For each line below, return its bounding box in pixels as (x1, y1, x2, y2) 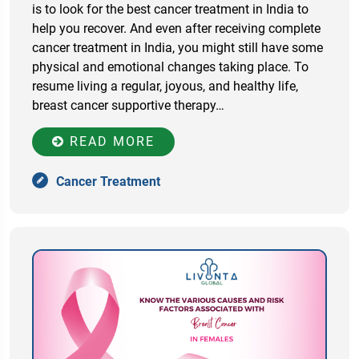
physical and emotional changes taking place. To (32, 59, 309, 75)
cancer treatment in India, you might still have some (32, 40, 323, 56)
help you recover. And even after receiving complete (32, 21, 321, 37)
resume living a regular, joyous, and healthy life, (32, 79, 298, 95)
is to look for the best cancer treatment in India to (32, 2, 309, 18)
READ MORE (65, 134, 155, 150)
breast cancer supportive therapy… (32, 98, 224, 114)
